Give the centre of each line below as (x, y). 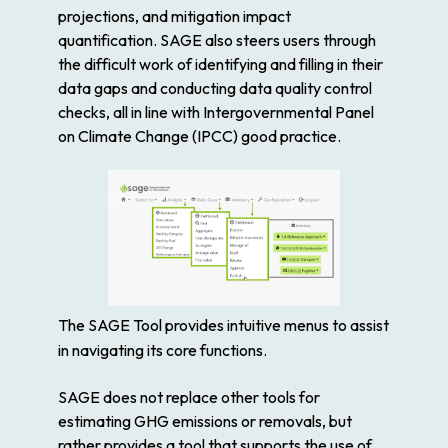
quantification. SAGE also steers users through (217, 40)
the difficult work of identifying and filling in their (220, 64)
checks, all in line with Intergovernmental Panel (216, 112)
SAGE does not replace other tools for (189, 396)
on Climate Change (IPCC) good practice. (199, 136)
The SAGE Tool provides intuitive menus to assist (223, 324)
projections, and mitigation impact (174, 16)
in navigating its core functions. (162, 349)
